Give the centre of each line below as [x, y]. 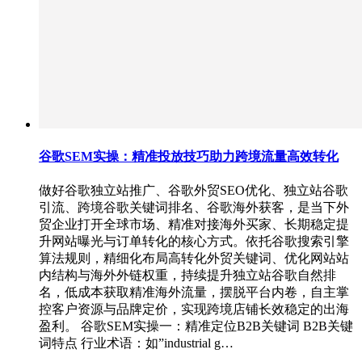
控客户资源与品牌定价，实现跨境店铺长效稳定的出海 [194, 309]
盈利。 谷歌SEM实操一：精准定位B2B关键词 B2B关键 [196, 326]
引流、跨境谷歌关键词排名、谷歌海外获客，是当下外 [194, 208]
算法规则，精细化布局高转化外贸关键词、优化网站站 [194, 259]
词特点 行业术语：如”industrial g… [136, 343]
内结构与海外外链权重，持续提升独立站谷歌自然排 [187, 276]
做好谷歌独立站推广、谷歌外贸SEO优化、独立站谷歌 [194, 191]
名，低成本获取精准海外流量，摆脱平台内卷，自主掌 [194, 293]
